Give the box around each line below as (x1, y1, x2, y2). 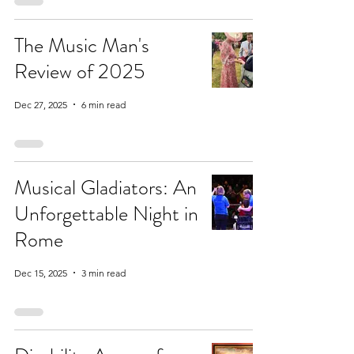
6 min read (81, 98, 126, 111)
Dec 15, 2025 (14, 266, 67, 279)
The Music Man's (14, 31, 149, 60)
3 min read (81, 266, 126, 279)
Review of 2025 (14, 57, 145, 86)
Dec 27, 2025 (14, 98, 67, 111)
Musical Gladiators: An (14, 173, 197, 202)
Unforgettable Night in (14, 199, 198, 228)
